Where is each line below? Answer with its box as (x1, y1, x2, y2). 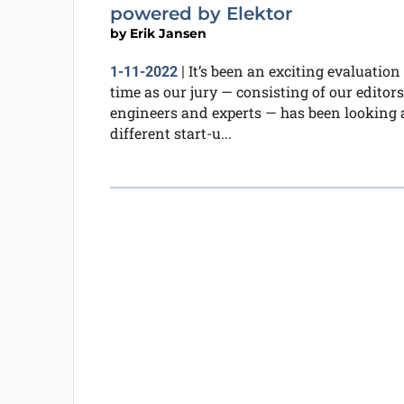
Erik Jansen (129, 25, 207, 41)
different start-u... (109, 124, 232, 142)
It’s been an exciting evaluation (188, 61, 400, 80)
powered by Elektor (109, 3, 292, 24)
